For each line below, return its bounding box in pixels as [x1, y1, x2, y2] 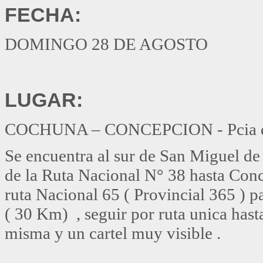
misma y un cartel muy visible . [5, 224, 221, 243]
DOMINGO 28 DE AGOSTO [5, 35, 208, 54]
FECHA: [5, 4, 81, 26]
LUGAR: [5, 89, 83, 112]
